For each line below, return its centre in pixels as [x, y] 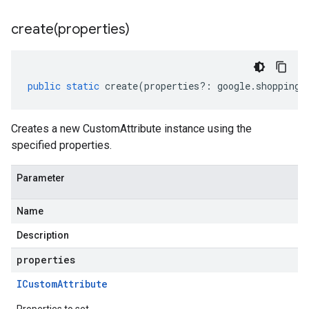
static [83, 86]
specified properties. [61, 145]
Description [43, 235]
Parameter [41, 178]
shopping [278, 86]
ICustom [37, 284]
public [44, 86]
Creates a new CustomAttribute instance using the [131, 129]
